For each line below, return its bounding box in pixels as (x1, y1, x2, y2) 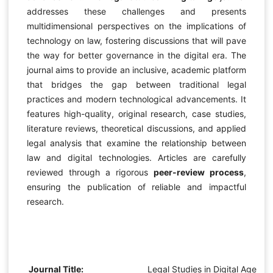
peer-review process (154, 167, 244, 177)
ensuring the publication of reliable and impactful (26, 182, 247, 192)
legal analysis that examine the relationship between (26, 138, 247, 148)
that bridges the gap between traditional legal (26, 79, 247, 90)
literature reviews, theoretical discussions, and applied (26, 123, 247, 133)
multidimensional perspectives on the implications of (26, 21, 247, 31)
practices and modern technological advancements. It (26, 94, 247, 104)
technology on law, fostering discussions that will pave (26, 35, 247, 46)
